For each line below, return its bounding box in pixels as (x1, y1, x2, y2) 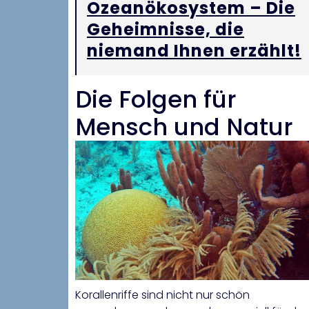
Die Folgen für (75, 83, 237, 117)
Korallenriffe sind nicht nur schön (75, 287, 250, 303)
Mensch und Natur (75, 110, 293, 144)
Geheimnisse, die (87, 18, 244, 41)
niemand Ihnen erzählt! (87, 39, 301, 63)
